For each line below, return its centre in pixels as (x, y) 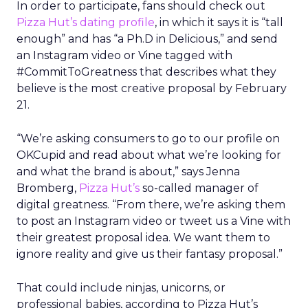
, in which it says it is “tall (219, 22)
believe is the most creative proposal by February (152, 88)
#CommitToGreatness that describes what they (146, 72)
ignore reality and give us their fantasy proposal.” (150, 254)
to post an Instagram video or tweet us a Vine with (154, 221)
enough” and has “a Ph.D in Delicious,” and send (147, 39)
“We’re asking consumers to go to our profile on (148, 139)
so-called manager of (199, 188)
